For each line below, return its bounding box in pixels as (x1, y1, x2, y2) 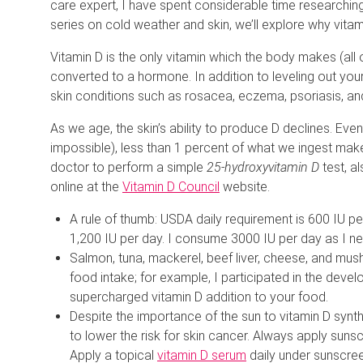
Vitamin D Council (122, 178, 220, 194)
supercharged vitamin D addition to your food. (70, 288, 328, 305)
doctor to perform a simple (50, 159, 207, 175)
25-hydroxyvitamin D (207, 159, 322, 175)
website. (220, 178, 270, 194)
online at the (50, 178, 122, 194)
